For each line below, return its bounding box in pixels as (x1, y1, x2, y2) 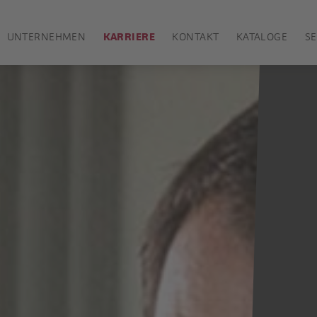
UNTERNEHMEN (6, 30, 86, 43)
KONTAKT (172, 30, 219, 43)
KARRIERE (103, 30, 156, 43)
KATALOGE (236, 30, 288, 43)
